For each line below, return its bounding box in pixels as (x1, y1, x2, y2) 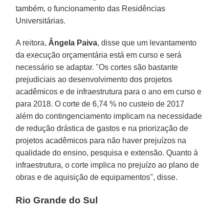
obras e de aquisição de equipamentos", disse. (16, 173, 178, 181)
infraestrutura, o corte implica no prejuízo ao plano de (16, 160, 199, 169)
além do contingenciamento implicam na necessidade (16, 111, 202, 120)
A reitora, (16, 38, 49, 47)
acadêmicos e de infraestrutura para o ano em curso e (16, 87, 202, 96)
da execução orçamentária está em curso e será (16, 50, 182, 59)
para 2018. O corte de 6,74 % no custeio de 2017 (16, 99, 185, 108)
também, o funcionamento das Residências (16, 4, 166, 13)
